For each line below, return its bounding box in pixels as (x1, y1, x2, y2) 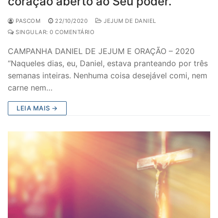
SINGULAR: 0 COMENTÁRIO (14, 29, 94, 36)
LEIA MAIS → (17, 104, 58, 112)
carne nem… (8, 83, 53, 92)
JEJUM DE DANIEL (102, 18, 156, 24)
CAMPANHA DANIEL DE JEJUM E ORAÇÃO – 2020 (8, 46, 195, 56)
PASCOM (14, 18, 40, 24)
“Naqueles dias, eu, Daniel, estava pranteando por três (8, 58, 208, 68)
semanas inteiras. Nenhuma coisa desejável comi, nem (8, 71, 207, 80)
